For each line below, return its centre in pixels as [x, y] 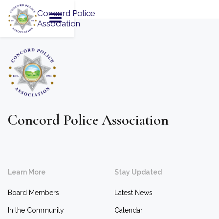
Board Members [33, 193]
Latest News [133, 193]
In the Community [36, 210]
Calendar [129, 210]
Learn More [27, 172]
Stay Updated [138, 172]
